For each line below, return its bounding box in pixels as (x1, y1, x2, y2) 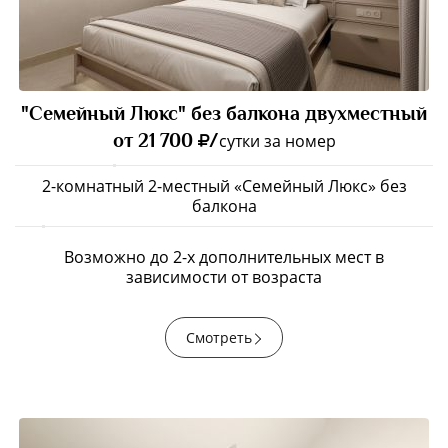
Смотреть (186, 328, 252, 347)
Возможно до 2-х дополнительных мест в (64, 246, 384, 268)
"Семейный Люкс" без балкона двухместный (21, 102, 427, 124)
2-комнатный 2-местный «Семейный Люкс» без (41, 175, 407, 197)
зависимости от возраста (126, 266, 322, 288)
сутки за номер (218, 130, 336, 152)
